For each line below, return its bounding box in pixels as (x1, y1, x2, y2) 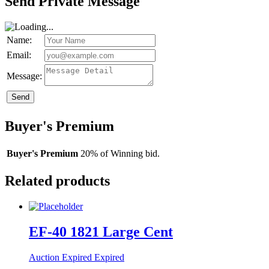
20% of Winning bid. (80, 148, 160, 159)
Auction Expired (29, 252, 92, 262)
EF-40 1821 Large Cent (29, 223, 173, 240)
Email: (7, 50, 31, 61)
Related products (5, 172, 110, 189)
